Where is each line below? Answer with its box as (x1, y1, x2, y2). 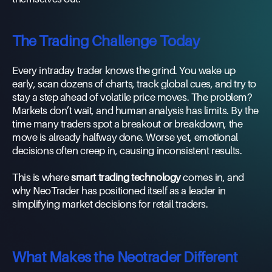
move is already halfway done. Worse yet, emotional (12, 131, 238, 143)
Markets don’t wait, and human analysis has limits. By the (12, 104, 259, 117)
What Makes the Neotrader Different (12, 248, 238, 266)
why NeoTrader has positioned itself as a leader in (12, 185, 226, 197)
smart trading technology (71, 171, 181, 183)
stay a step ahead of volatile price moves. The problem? (12, 91, 252, 103)
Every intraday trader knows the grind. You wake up (12, 64, 236, 76)
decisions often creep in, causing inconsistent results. (12, 144, 242, 157)
